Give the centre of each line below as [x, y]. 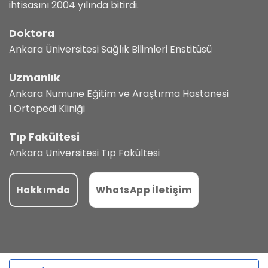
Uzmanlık [35, 77]
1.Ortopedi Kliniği [47, 108]
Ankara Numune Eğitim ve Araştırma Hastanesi [119, 93]
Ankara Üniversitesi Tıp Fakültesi [84, 153]
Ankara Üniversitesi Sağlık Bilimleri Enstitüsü [110, 50]
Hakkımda [43, 190]
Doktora [32, 34]
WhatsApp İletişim [144, 190]
